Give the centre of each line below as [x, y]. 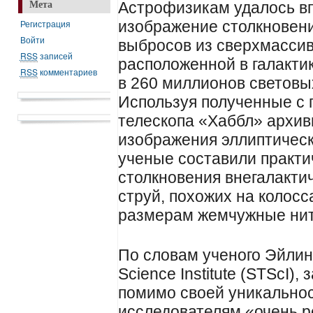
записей [55, 56]
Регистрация [45, 23]
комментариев [67, 72]
